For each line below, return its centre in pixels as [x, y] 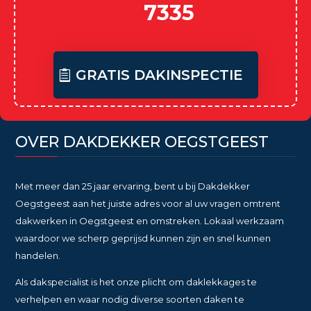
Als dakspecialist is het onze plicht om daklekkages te [136, 281]
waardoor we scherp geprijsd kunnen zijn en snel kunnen [143, 238]
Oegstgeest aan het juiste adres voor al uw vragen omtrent [148, 203]
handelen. [38, 255]
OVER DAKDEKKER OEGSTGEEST [142, 142]
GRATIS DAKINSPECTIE [159, 75]
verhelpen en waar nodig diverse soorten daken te [130, 299]
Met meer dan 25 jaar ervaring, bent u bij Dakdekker [133, 186]
